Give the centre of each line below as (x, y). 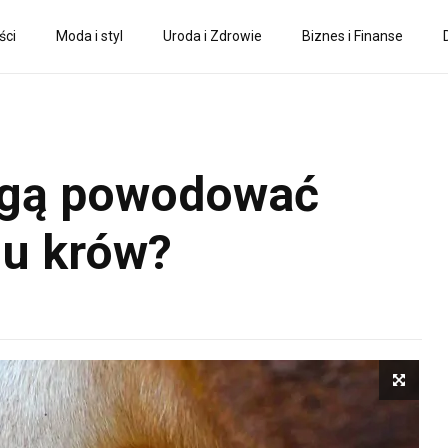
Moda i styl (89, 36)
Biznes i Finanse (352, 36)
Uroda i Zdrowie (212, 36)
